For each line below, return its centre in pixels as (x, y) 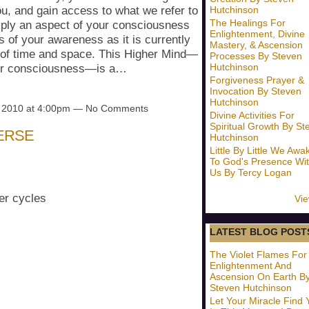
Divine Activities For (252, 115)
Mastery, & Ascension (256, 45)
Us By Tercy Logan (251, 172)
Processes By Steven (256, 56)
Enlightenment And (251, 266)
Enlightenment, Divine (257, 34)
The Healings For (248, 23)
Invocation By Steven (256, 91)
